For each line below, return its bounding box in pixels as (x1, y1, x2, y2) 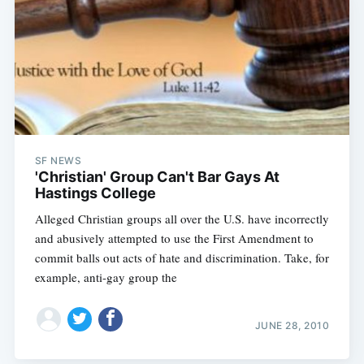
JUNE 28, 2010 (254, 318, 330, 331)
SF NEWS (34, 154, 82, 167)
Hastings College (34, 184, 156, 202)
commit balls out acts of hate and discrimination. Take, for (34, 249, 329, 266)
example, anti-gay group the (34, 269, 177, 286)
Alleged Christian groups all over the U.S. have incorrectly (34, 210, 329, 227)
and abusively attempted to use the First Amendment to (34, 230, 314, 247)
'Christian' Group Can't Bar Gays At (34, 168, 279, 186)
